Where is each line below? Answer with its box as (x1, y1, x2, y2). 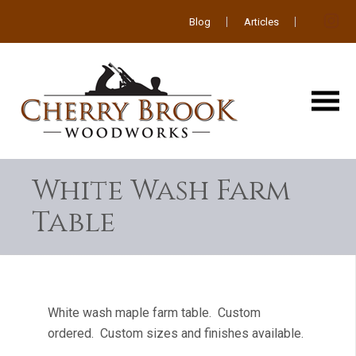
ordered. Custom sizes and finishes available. (48, 326, 304, 341)
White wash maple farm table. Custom (48, 305, 261, 320)
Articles (244, 16, 280, 28)
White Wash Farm (32, 172, 291, 210)
